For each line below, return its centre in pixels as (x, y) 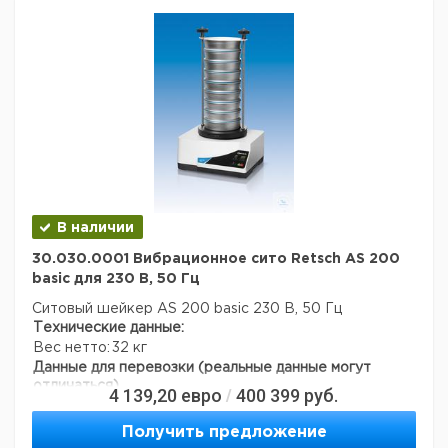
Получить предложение (224, 432)
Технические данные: (108, 328)
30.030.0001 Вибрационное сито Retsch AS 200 (216, 259)
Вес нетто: (71, 348)
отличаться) (76, 386)
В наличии (95, 228)
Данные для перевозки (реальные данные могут (202, 368)
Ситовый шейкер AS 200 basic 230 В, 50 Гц (187, 309)
